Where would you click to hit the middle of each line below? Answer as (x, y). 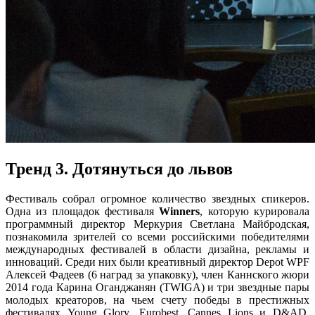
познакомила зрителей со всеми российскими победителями (157, 236)
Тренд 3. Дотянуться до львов (119, 168)
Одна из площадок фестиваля (83, 211)
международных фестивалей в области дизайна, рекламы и (157, 249)
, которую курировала (255, 211)
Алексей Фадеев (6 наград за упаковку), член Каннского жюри (157, 274)
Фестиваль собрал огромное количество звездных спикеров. (157, 198)
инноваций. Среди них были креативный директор (131, 262)
